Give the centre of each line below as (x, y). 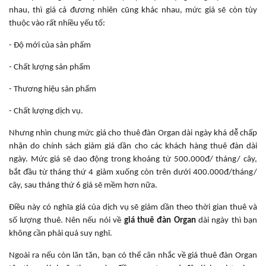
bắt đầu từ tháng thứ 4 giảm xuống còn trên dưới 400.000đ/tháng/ (133, 172)
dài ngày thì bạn (228, 220)
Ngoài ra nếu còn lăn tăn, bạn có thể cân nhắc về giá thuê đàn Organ (133, 255)
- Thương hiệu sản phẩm (53, 89)
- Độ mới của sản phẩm (50, 45)
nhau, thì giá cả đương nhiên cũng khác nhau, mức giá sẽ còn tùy (133, 10)
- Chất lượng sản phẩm (50, 67)
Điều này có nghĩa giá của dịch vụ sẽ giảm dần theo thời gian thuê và (133, 207)
